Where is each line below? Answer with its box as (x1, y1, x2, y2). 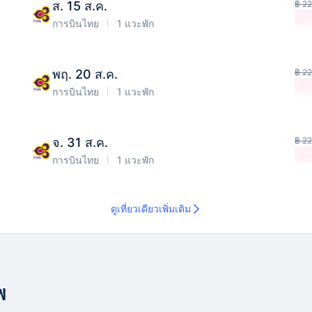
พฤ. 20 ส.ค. (52, 67, 118, 81)
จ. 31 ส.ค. (52, 135, 108, 150)
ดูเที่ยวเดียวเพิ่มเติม (110, 203, 191, 214)
